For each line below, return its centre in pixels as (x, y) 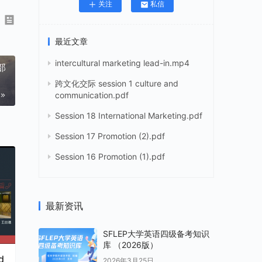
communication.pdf (92, 95)
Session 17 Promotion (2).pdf (110, 136)
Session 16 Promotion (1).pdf (110, 157)
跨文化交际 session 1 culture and (117, 84)
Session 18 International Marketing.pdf (129, 116)
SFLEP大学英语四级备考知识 (156, 234)
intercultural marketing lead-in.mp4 (122, 63)
